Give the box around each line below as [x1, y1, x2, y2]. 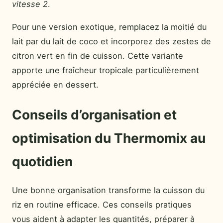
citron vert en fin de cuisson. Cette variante [12, 50, 183, 61]
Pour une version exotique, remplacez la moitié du [12, 21, 207, 32]
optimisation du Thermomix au [12, 129, 206, 146]
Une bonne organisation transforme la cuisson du [12, 185, 205, 195]
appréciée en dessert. [12, 79, 99, 90]
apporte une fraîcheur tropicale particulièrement [12, 65, 199, 75]
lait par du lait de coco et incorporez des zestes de [12, 36, 211, 46]
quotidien [12, 153, 73, 169]
